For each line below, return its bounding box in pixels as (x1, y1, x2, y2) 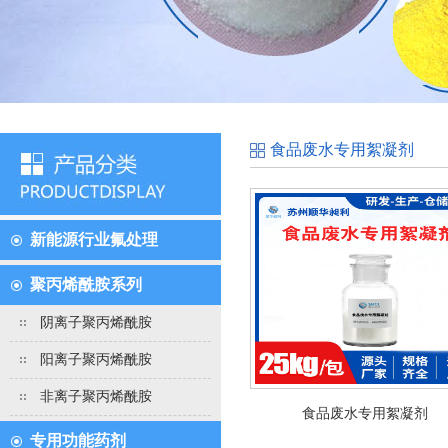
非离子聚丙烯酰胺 (40, 389, 152, 404)
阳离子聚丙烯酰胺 (40, 352, 152, 367)
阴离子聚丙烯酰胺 (40, 315, 152, 330)
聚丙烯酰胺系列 (30, 276, 142, 293)
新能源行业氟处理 (30, 231, 158, 248)
